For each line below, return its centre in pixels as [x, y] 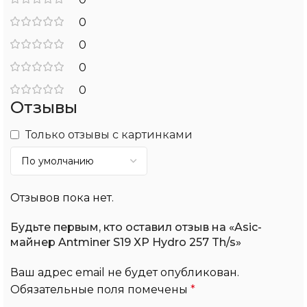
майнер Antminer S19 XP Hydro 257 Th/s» [126, 243]
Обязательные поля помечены [100, 290]
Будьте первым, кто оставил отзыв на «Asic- [136, 228]
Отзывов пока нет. [62, 198]
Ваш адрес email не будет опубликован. [125, 273]
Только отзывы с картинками [109, 135]
